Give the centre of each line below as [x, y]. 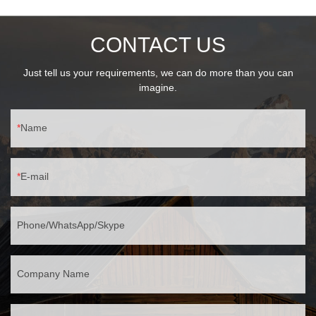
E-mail [35, 177]
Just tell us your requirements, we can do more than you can [158, 73]
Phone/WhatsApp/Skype [71, 225]
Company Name [53, 274]
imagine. [158, 88]
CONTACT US [158, 45]
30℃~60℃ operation [57, 10]
